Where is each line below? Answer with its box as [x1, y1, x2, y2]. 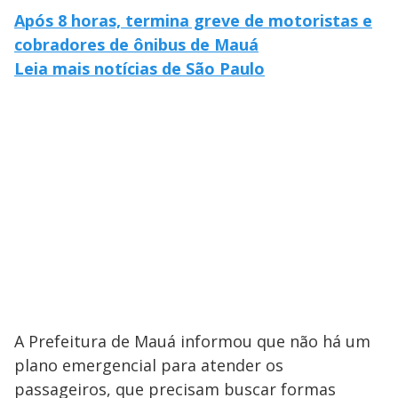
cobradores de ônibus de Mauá [14, 33, 259, 55]
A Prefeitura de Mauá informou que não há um [14, 330, 370, 352]
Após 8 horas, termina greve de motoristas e [14, 9, 372, 31]
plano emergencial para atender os [14, 354, 283, 376]
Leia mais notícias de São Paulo [14, 57, 265, 79]
